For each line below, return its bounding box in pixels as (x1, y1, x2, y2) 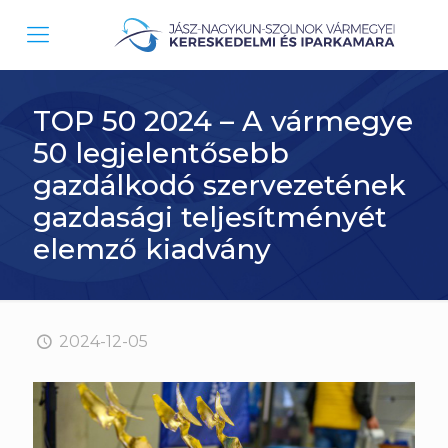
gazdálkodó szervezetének (33, 168, 406, 202)
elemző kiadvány (33, 232, 271, 266)
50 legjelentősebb (33, 136, 289, 170)
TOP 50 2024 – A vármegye (33, 104, 413, 138)
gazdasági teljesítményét (33, 200, 387, 234)
